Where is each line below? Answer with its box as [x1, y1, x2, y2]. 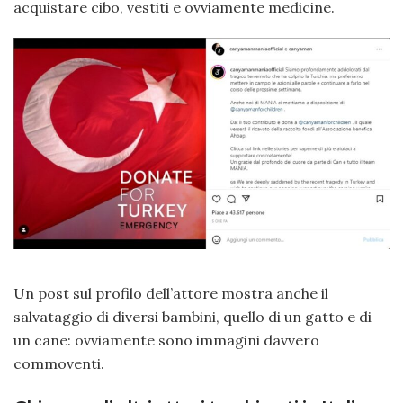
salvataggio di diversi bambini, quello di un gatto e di [13, 307, 372, 326]
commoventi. [13, 354, 104, 372]
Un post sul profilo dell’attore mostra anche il [13, 283, 328, 302]
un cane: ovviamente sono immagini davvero [13, 330, 319, 349]
